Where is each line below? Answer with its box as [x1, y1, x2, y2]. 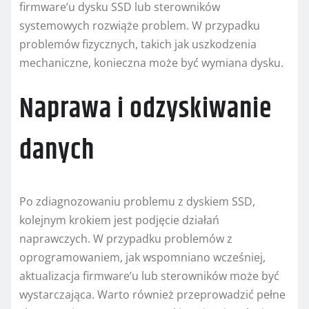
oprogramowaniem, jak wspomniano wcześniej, [19, 249, 266, 265]
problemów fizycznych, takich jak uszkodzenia [19, 36, 257, 52]
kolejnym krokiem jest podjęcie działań [19, 212, 219, 228]
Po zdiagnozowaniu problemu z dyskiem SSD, [19, 193, 255, 209]
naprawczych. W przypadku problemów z [19, 230, 232, 246]
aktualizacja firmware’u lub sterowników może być [19, 268, 279, 283]
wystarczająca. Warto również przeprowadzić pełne [19, 286, 286, 302]
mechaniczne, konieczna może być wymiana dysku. [19, 54, 283, 70]
